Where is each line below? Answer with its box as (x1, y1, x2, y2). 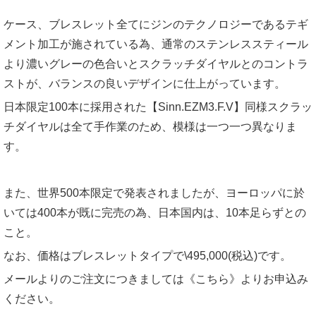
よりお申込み (241, 272, 308, 285)
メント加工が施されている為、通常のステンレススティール (4, 37, 308, 50)
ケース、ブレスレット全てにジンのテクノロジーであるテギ (4, 18, 308, 30)
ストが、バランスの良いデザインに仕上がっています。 (4, 77, 286, 90)
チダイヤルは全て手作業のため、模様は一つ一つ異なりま (4, 120, 297, 133)
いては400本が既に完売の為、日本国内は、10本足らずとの (4, 206, 306, 219)
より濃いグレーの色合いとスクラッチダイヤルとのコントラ (4, 57, 308, 70)
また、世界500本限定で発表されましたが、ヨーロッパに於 (4, 186, 305, 199)
